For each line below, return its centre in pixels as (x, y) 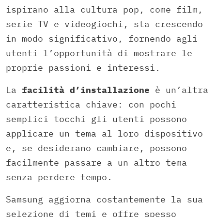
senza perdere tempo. (59, 177)
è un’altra (179, 90)
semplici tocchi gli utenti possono (96, 119)
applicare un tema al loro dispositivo (104, 133)
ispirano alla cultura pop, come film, (104, 9)
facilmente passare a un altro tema (96, 162)
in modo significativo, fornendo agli (102, 38)
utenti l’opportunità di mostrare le (99, 53)
